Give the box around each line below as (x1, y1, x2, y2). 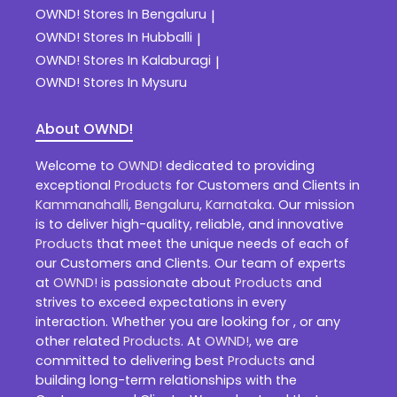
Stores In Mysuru (83, 74, 187, 92)
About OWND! (35, 119, 133, 140)
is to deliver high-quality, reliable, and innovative (35, 214, 344, 233)
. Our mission (272, 195, 354, 214)
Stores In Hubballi (83, 27, 192, 46)
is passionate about (97, 273, 235, 292)
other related (35, 331, 123, 350)
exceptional (35, 175, 114, 194)
